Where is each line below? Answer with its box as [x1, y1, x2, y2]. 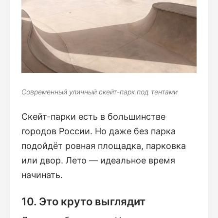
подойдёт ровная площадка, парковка [21, 141, 186, 151]
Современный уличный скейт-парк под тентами [21, 88, 178, 96]
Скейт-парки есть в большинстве [21, 111, 165, 122]
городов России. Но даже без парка [21, 126, 176, 137]
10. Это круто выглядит [21, 195, 145, 208]
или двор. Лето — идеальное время [21, 155, 175, 166]
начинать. [21, 170, 63, 181]
